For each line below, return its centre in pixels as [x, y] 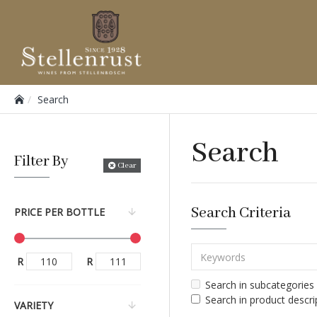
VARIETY [34, 305]
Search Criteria [241, 213]
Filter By [41, 162]
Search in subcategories [260, 285]
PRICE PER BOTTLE [59, 212]
